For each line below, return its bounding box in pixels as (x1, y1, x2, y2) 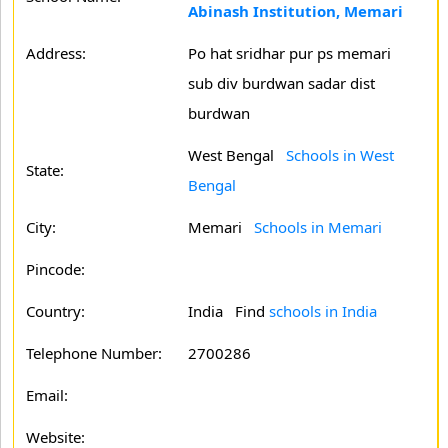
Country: (26, 301, 85, 321)
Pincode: (26, 259, 85, 279)
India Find (188, 301, 269, 321)
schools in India (269, 301, 377, 321)
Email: (26, 385, 68, 405)
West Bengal (188, 145, 286, 165)
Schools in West (286, 145, 394, 165)
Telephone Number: (26, 343, 162, 363)
